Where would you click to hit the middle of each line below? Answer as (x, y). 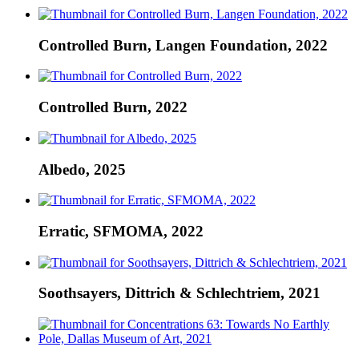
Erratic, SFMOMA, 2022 (121, 231)
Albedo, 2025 (82, 169)
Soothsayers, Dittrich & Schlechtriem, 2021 (179, 293)
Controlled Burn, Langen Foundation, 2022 (183, 45)
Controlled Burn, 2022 (113, 107)
